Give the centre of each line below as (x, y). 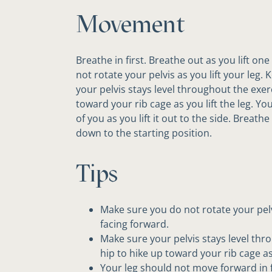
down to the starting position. (144, 133)
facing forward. (134, 224)
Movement (130, 24)
